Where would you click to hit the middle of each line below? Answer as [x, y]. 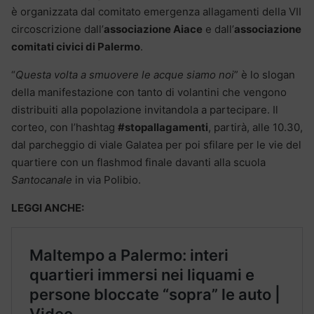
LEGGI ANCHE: [48, 208]
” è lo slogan [265, 75]
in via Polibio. [107, 180]
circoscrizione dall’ [57, 29]
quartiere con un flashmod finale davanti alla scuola [138, 163]
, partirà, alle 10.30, [255, 128]
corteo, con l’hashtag [64, 128]
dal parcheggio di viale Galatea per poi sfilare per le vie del [156, 145]
